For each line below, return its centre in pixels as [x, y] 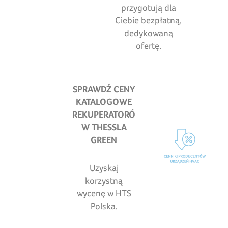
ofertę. [148, 46]
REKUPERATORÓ [104, 115]
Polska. [104, 206]
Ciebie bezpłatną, [149, 20]
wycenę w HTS [104, 193]
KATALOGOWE [104, 102]
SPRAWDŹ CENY [104, 89]
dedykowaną [148, 33]
